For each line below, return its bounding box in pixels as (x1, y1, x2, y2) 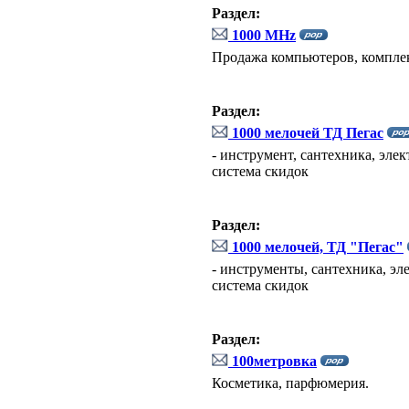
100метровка (228, 353, 317, 369)
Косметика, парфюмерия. (212, 375, 369, 391)
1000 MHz (228, 27, 296, 43)
